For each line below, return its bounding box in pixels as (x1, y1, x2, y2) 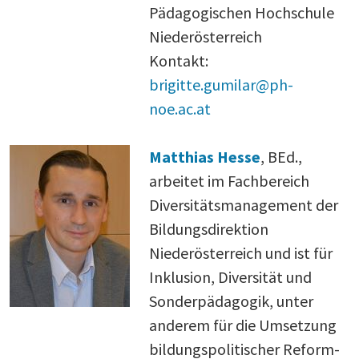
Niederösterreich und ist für (149, 242, 333, 263)
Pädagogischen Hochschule (149, 2, 335, 22)
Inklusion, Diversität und (149, 266, 312, 287)
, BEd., (260, 146, 302, 167)
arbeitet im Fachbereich (149, 170, 309, 191)
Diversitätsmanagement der (149, 194, 338, 215)
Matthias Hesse (149, 146, 260, 167)
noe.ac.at (149, 98, 212, 119)
